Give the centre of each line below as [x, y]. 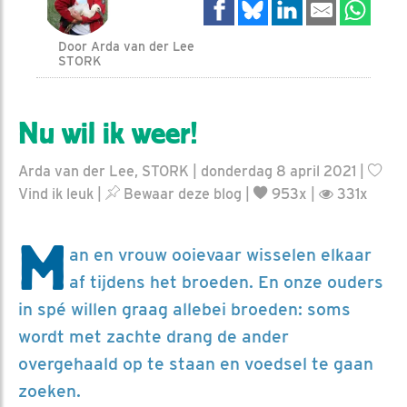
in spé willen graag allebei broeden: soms [184, 309]
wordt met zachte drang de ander [154, 336]
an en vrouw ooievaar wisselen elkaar [220, 254]
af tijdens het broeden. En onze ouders [226, 282]
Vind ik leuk [56, 194]
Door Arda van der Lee [127, 46]
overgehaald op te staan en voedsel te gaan [196, 363]
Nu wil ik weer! [108, 133]
